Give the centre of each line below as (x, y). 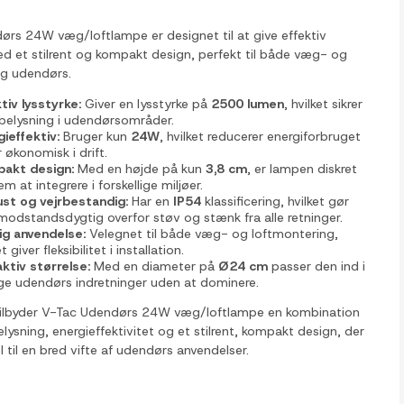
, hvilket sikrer (324, 104)
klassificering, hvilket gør (275, 201)
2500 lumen (248, 104)
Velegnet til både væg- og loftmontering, (212, 234)
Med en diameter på (155, 266)
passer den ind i (317, 266)
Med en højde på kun (140, 169)
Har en (151, 201)
